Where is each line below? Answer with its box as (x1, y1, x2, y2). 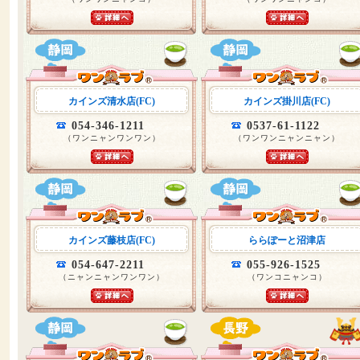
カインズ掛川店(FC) (243, 96, 330, 107)
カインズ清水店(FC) (68, 96, 155, 107)
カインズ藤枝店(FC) (68, 235, 155, 246)
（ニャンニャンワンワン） (59, 272, 165, 281)
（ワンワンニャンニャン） (234, 133, 340, 142)
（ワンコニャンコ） (247, 272, 327, 281)
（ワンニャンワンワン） (63, 133, 161, 142)
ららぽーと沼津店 (248, 235, 325, 246)
